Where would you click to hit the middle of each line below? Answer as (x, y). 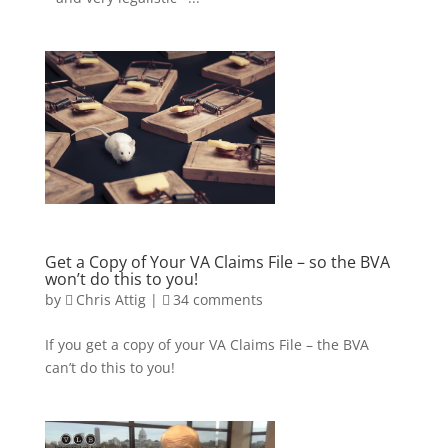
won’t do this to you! (121, 278)
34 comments (217, 299)
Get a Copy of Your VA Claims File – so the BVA (217, 261)
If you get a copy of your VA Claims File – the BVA (206, 344)
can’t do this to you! (109, 367)
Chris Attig (110, 299)
